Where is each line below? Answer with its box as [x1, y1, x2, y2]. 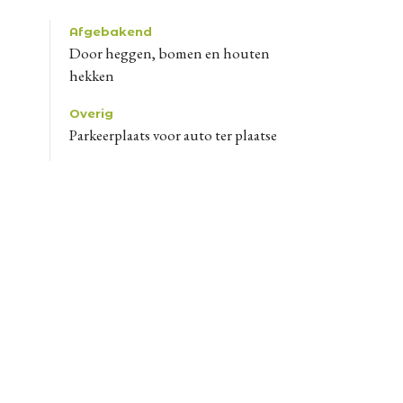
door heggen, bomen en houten [69, 42, 81, 63]
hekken [69, 65, 114, 85]
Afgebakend [69, 23, 152, 39]
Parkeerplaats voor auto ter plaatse [77, 124, 277, 145]
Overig [69, 105, 113, 121]
